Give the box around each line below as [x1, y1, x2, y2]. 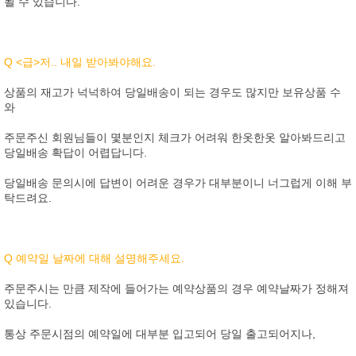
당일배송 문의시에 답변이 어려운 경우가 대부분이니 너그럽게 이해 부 [4, 176, 352, 189]
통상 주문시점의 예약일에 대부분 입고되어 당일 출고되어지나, [4, 327, 319, 340]
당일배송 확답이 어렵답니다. [4, 146, 147, 159]
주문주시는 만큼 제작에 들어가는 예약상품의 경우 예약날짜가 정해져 [4, 282, 349, 295]
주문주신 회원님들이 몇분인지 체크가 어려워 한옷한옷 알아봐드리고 [4, 131, 346, 144]
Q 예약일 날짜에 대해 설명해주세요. [4, 252, 184, 265]
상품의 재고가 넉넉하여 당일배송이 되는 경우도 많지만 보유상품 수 [4, 86, 341, 99]
